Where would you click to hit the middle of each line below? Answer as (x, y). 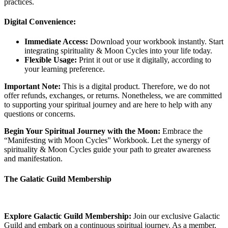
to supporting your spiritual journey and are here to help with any (108, 105)
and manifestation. (33, 159)
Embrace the (181, 131)
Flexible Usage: (51, 60)
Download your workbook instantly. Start (156, 42)
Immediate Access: (56, 42)
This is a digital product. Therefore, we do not (135, 87)
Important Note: (32, 87)
